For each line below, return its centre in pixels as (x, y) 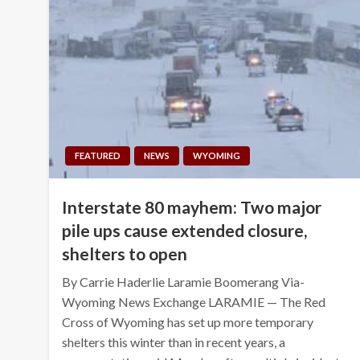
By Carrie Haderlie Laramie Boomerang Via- (184, 281)
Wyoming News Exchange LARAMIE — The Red (194, 301)
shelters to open (125, 253)
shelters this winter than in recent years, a (174, 342)
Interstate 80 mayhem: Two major (192, 207)
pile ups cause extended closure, (185, 230)
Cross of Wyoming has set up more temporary (188, 321)
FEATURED (98, 155)
